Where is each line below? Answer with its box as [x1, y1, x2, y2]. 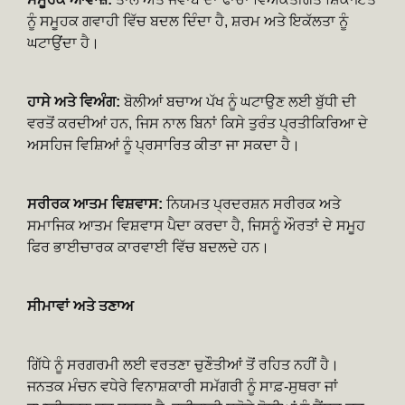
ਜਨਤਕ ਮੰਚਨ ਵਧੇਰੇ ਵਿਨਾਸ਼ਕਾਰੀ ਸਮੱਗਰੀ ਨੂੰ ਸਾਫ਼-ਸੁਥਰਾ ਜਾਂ [27, 378, 338, 394]
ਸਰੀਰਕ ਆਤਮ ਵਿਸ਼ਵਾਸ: [27, 195, 166, 212]
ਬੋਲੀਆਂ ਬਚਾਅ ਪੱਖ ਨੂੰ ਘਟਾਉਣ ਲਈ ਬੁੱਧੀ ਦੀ [120, 93, 356, 109]
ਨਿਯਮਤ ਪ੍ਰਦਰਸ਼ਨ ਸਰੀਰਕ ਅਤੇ [166, 195, 341, 212]
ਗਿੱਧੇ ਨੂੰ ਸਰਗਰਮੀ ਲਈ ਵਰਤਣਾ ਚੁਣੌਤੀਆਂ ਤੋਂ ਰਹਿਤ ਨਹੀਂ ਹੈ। [27, 356, 339, 372]
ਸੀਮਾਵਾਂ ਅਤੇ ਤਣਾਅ [27, 297, 134, 314]
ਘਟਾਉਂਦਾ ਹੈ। [27, 34, 99, 51]
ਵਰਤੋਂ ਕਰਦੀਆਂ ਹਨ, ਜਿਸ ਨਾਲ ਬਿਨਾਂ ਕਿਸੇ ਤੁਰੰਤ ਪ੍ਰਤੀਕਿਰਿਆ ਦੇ [27, 115, 368, 131]
